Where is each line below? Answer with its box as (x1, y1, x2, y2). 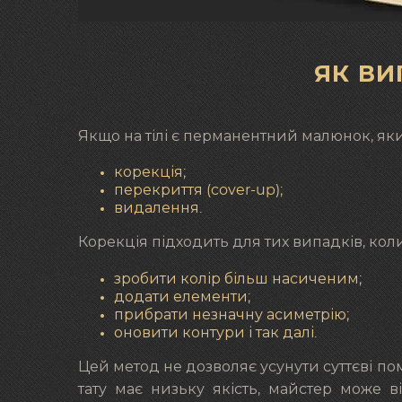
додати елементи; (114, 289, 250, 304)
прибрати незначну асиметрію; (114, 307, 349, 322)
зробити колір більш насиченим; (114, 271, 362, 286)
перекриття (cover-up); (114, 183, 283, 198)
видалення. (114, 201, 202, 216)
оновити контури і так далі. (114, 325, 317, 340)
